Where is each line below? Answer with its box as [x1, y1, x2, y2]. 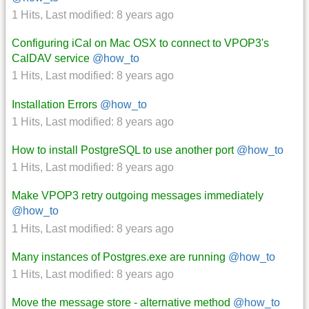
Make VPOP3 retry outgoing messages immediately [12, 190, 263, 202]
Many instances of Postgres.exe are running [12, 250, 226, 263]
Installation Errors [12, 98, 97, 110]
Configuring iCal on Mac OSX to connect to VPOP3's [12, 37, 269, 50]
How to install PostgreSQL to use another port [12, 143, 234, 156]
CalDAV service [12, 52, 90, 65]
